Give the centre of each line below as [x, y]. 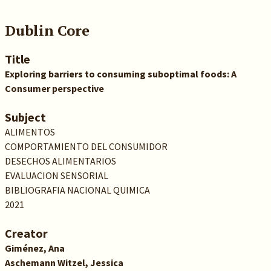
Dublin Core [47, 30]
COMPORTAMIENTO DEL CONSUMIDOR [86, 146]
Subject [25, 117]
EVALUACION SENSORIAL [56, 175]
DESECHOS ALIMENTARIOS [60, 161]
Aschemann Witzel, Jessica [64, 263]
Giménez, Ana [34, 248]
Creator [26, 233]
